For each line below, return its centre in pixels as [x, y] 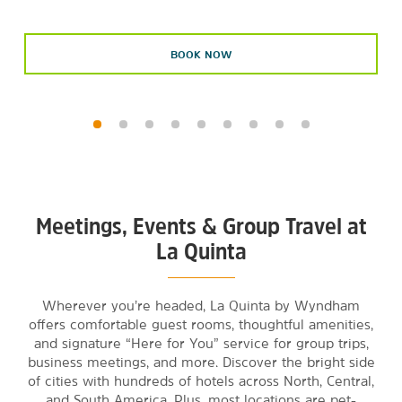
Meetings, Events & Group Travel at [201, 226]
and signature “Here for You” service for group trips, [201, 343]
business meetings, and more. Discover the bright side [201, 362]
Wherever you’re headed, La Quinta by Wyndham [201, 306]
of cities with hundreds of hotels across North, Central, [201, 381]
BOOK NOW [201, 54]
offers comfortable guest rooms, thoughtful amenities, [201, 324]
